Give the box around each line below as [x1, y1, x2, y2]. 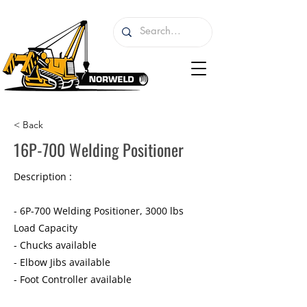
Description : [14, 170, 72, 183]
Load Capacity [14, 221, 77, 234]
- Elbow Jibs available [14, 256, 110, 269]
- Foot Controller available [14, 273, 132, 286]
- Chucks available [14, 238, 97, 251]
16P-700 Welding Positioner [14, 137, 184, 162]
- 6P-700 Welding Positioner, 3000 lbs [14, 204, 184, 217]
